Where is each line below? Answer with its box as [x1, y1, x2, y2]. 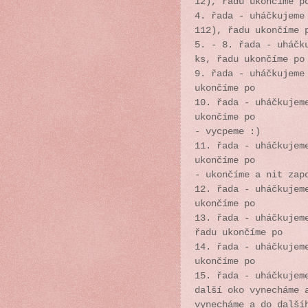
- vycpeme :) [195, 126, 261, 137]
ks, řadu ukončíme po [195, 54, 305, 65]
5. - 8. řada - [195, 39, 277, 50]
